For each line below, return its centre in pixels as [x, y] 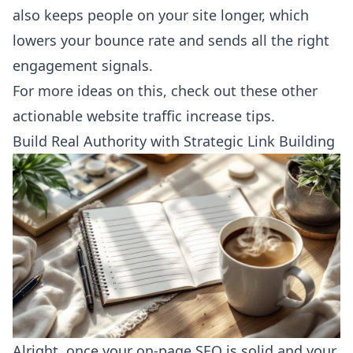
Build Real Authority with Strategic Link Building [174, 141]
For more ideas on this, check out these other [165, 91]
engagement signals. [83, 66]
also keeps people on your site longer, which [161, 15]
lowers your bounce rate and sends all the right [171, 41]
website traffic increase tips [179, 116]
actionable [50, 116]
